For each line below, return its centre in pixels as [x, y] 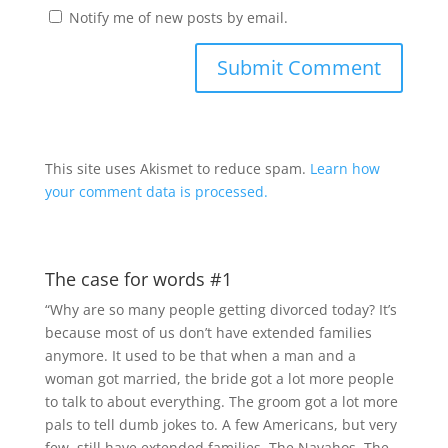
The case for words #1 [138, 278]
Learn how [344, 168]
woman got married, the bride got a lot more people [219, 378]
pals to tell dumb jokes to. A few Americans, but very [220, 424]
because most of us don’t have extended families [208, 332]
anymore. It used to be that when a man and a [200, 355]
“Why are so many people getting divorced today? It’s [220, 309]
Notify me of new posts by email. [178, 17]
